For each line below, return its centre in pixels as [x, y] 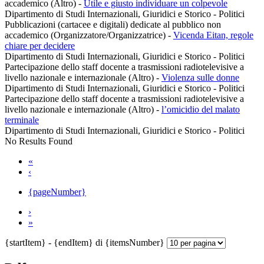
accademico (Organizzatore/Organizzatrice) [86, 35]
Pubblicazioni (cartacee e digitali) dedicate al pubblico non [113, 25]
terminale [22, 120]
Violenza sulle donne [200, 78]
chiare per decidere [40, 46]
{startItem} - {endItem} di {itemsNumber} [86, 243]
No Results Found [39, 141]
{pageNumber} [57, 192]
